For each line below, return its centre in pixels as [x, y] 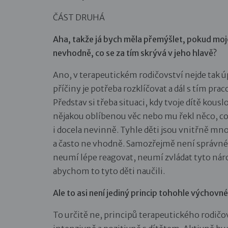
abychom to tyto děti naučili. [109, 171]
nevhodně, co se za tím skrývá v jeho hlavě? [135, 53]
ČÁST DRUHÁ [79, 17]
